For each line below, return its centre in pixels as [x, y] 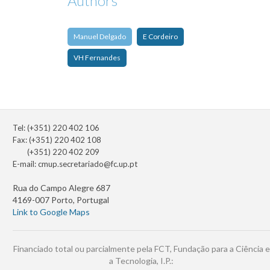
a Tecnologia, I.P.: [141, 261]
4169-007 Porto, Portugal [61, 200]
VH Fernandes [97, 58]
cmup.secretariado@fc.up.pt [88, 164]
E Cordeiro [160, 37]
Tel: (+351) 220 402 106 [56, 128]
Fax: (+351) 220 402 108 [57, 140]
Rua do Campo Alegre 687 [61, 188]
